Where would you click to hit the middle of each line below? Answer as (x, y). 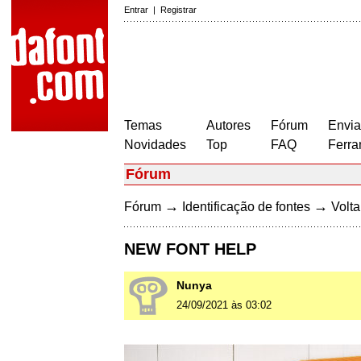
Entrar (136, 10)
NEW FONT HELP (190, 249)
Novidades (155, 145)
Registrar (178, 10)
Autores (228, 125)
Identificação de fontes (246, 207)
